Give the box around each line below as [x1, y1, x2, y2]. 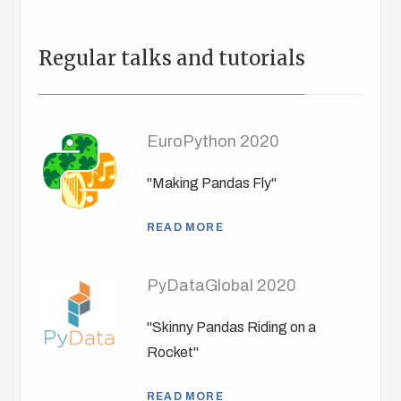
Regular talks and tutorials [38, 46, 306, 72]
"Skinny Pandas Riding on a [147, 320, 317, 336]
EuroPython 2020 [147, 132, 280, 151]
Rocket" [147, 345, 200, 361]
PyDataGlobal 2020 [147, 277, 297, 295]
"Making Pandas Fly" [147, 175, 277, 192]
